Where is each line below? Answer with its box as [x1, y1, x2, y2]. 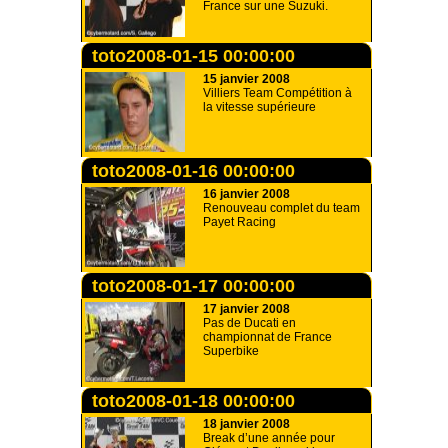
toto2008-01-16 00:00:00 [92, 161, 295, 181]
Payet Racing [203, 215, 276, 229]
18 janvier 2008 [203, 417, 290, 431]
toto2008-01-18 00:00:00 [92, 391, 295, 411]
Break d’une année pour [203, 431, 335, 445]
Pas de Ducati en [203, 316, 296, 330]
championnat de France [203, 330, 332, 344]
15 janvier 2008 [203, 72, 290, 86]
